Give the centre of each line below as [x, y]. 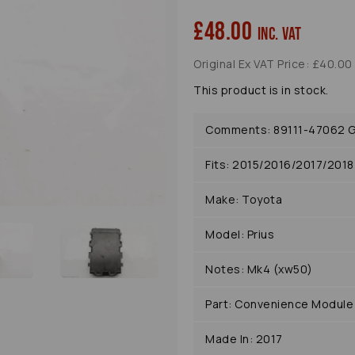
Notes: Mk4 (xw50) [259, 269]
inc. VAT [279, 35]
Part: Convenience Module [279, 304]
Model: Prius [240, 235]
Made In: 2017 [244, 339]
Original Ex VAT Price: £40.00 [273, 64]
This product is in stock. [261, 90]
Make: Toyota [244, 200]
